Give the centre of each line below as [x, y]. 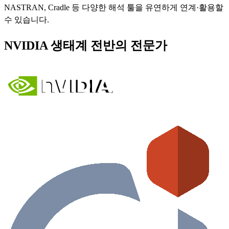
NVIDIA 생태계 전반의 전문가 [86, 45]
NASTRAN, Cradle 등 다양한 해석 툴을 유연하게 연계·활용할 [114, 7]
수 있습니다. [27, 19]
